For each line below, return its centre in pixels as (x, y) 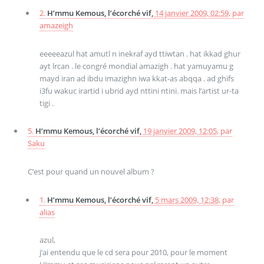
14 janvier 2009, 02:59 (192, 13)
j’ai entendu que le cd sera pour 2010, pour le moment (133, 253)
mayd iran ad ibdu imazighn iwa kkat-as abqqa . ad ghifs (136, 78)
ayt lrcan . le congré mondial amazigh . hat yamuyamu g (136, 66)
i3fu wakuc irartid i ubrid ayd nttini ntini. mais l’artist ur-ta (139, 90)
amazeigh (56, 25)
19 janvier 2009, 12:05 (180, 131)
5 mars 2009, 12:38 (187, 199)
